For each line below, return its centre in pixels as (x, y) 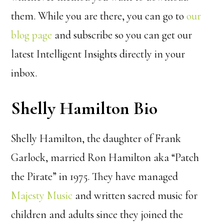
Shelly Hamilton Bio (84, 108)
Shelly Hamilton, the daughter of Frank (96, 138)
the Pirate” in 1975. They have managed (95, 176)
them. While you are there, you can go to (99, 16)
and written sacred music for (135, 195)
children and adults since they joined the (97, 214)
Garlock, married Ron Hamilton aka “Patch (105, 157)
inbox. (24, 73)
